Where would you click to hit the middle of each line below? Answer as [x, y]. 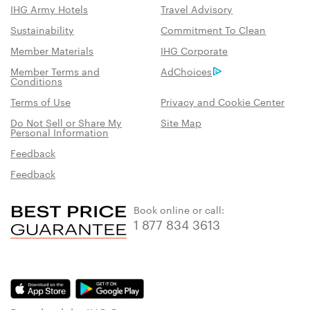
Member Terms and [55, 72]
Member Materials [52, 51]
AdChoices [186, 72]
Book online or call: [179, 210]
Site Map [181, 123]
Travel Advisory [197, 9]
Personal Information [60, 133]
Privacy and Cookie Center [223, 102]
